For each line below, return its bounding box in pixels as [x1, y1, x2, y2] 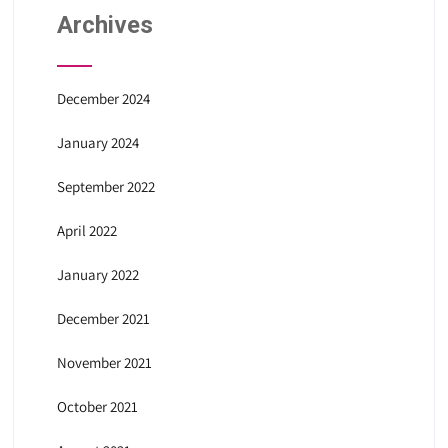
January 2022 [56, 265, 139, 285]
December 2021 [56, 309, 150, 329]
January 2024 [56, 133, 139, 153]
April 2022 [56, 221, 117, 241]
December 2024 [56, 89, 150, 109]
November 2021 [56, 353, 152, 373]
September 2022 [56, 177, 155, 197]
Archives [56, 11, 153, 40]
